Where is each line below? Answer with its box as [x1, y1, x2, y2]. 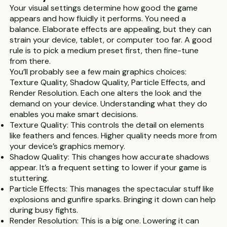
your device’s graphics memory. [10, 141, 126, 152]
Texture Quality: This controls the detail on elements [10, 120, 205, 130]
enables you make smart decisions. [10, 109, 138, 120]
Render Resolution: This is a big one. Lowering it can [10, 215, 200, 226]
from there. [10, 56, 51, 66]
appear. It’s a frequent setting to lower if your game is [10, 162, 207, 173]
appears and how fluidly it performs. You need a [10, 13, 186, 24]
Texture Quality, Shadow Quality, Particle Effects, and [10, 77, 206, 88]
